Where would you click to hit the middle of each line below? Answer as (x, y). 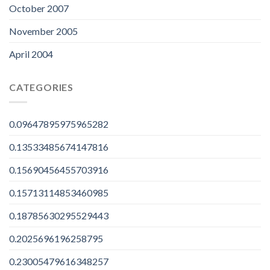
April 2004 (31, 54)
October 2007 (39, 8)
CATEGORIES (41, 87)
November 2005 (43, 31)
